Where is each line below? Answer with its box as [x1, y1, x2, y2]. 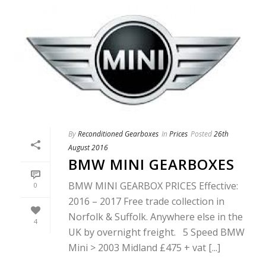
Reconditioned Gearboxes [78, 129, 159, 140]
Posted [191, 129, 212, 140]
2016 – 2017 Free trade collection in [68, 195, 224, 208]
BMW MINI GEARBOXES [68, 154, 235, 175]
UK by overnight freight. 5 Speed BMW [68, 226, 245, 239]
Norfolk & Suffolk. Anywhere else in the [68, 210, 243, 224]
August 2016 [68, 142, 108, 153]
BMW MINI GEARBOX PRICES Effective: [68, 179, 238, 193]
